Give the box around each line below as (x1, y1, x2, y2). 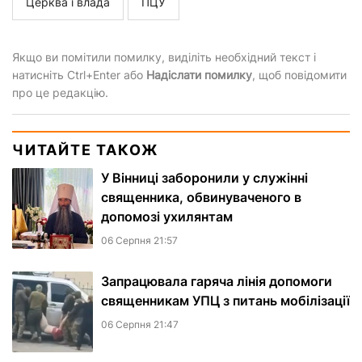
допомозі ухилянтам (101, 208, 233, 225)
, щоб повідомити (252, 68, 347, 82)
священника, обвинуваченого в (101, 189, 301, 206)
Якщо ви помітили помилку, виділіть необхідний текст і (12, 50, 316, 65)
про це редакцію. (12, 86, 108, 100)
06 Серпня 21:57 (101, 234, 178, 247)
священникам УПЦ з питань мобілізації (101, 293, 350, 309)
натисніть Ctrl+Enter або (12, 68, 146, 82)
